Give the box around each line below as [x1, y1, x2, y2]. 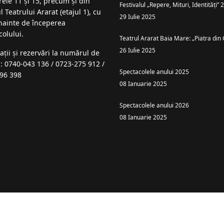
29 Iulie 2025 [119, 12, 155, 21]
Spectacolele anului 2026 [119, 101, 189, 109]
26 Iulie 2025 [119, 46, 155, 54]
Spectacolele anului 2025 [119, 67, 189, 76]
